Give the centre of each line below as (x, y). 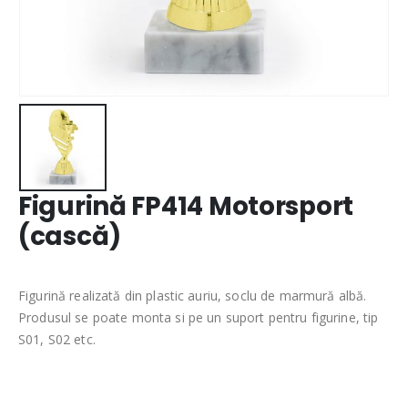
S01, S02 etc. (57, 340)
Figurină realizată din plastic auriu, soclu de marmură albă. (193, 296)
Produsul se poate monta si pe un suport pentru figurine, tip (199, 318)
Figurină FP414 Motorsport (186, 206)
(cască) (70, 236)
